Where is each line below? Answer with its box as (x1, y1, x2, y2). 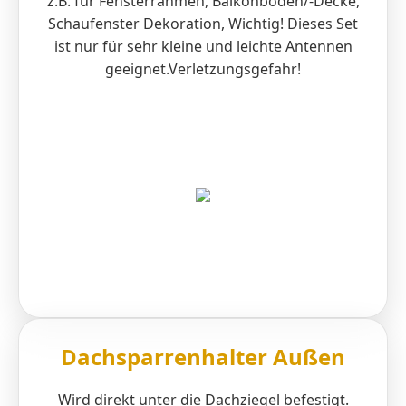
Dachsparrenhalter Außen (61, 341, 345, 372)
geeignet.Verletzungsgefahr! (105, 58, 301, 79)
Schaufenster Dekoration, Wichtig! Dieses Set (48, 13, 358, 34)
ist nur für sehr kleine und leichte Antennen (53, 35, 353, 56)
